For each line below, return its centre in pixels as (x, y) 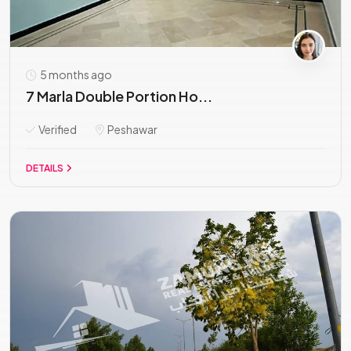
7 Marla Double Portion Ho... (119, 96)
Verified (57, 129)
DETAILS (45, 168)
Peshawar (132, 129)
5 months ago (75, 74)
